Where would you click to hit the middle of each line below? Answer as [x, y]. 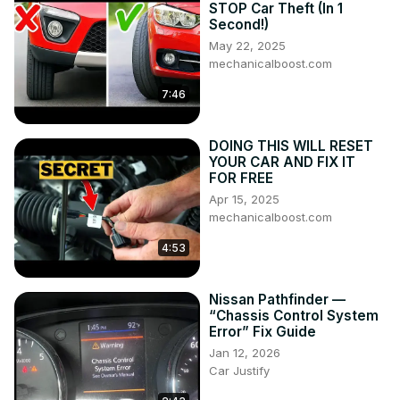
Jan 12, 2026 [245, 353]
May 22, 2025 [247, 46]
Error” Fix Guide [262, 332]
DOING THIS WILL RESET [291, 146]
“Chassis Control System [294, 316]
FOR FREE [241, 179]
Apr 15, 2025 [244, 200]
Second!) [239, 25]
